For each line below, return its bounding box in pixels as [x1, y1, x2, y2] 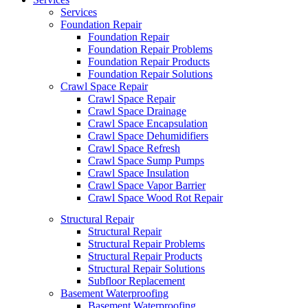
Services [60, 6, 97, 18]
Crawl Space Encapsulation [88, 118, 208, 129]
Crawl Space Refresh [88, 142, 180, 154]
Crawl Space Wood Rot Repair [88, 192, 223, 203]
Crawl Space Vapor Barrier [88, 179, 206, 191]
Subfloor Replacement [88, 275, 185, 287]
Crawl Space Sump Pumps [88, 155, 204, 166]
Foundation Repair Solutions [88, 68, 212, 80]
